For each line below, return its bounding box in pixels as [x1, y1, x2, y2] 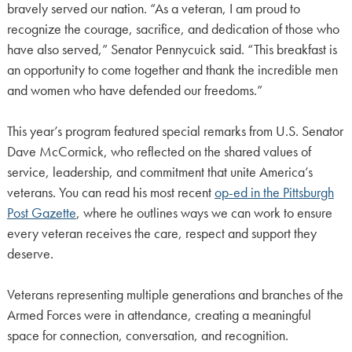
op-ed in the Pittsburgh [214, 184, 334, 202]
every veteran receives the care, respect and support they [6, 225, 317, 243]
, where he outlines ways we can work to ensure [75, 204, 332, 222]
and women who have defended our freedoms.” [6, 81, 262, 99]
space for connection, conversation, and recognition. [6, 327, 288, 345]
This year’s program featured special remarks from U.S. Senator [6, 123, 343, 141]
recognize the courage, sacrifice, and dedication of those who [6, 20, 339, 38]
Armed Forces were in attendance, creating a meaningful [6, 306, 311, 324]
